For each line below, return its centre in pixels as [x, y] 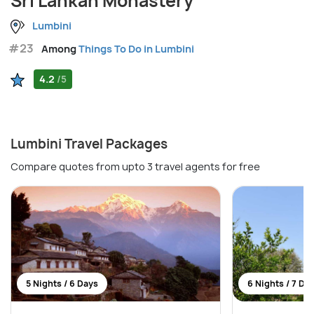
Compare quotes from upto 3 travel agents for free [135, 166]
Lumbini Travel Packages [89, 144]
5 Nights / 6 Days [62, 283]
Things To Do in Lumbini [136, 48]
